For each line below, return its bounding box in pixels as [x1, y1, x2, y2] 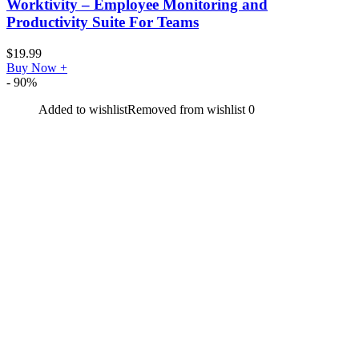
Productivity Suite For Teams [6, 14, 199, 31]
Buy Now [6, 60, 60, 75]
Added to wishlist [38, 102, 127, 116]
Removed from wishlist [127, 102, 245, 116]
